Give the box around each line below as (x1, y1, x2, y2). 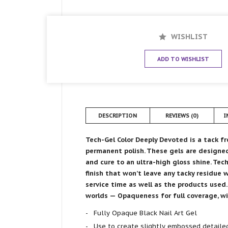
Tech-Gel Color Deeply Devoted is (85, 135, 197, 144)
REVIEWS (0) (165, 111, 198, 119)
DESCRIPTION (98, 111, 137, 119)
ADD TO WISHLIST (157, 55, 209, 63)
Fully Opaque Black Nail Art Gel (93, 208, 197, 217)
